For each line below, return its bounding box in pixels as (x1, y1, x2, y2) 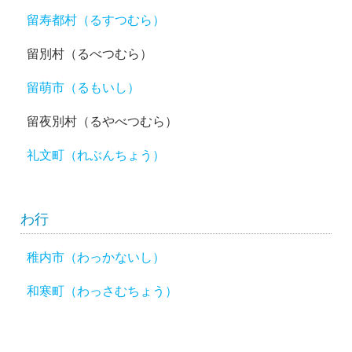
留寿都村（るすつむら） (27, 12, 166, 28)
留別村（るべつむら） (27, 46, 153, 62)
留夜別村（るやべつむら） (27, 113, 178, 130)
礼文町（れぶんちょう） (27, 147, 166, 163)
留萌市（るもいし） (27, 79, 141, 96)
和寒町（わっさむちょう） (27, 282, 178, 299)
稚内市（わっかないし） (27, 248, 166, 265)
